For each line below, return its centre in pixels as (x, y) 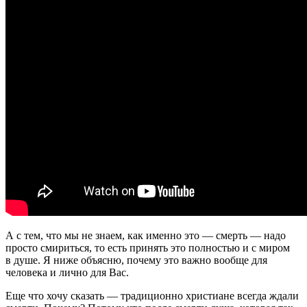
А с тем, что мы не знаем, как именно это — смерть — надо (146, 235)
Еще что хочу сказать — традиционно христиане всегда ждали (152, 295)
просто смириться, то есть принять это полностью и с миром (148, 247)
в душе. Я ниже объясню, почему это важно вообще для (136, 260)
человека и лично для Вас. (67, 272)
